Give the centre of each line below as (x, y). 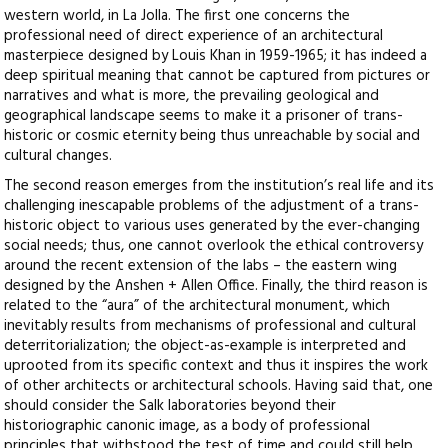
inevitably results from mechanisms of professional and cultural (210, 326)
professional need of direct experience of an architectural (194, 36)
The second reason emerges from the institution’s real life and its (219, 186)
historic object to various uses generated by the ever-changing (212, 226)
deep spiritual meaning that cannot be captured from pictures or (217, 76)
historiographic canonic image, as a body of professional (187, 426)
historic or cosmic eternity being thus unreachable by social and (212, 136)
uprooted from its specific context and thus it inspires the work (216, 366)
